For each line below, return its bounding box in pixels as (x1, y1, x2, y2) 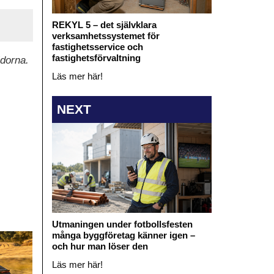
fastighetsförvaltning (51, 52, 141, 63)
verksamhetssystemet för (51, 30, 160, 41)
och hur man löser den (51, 241, 148, 252)
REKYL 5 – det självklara (51, 19, 157, 30)
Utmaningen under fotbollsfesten (51, 219, 193, 230)
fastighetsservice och (51, 41, 143, 52)
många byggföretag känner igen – (51, 230, 195, 241)
